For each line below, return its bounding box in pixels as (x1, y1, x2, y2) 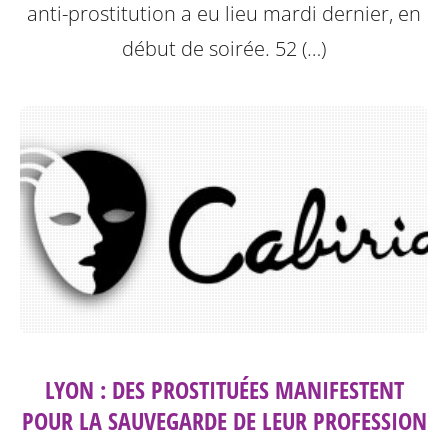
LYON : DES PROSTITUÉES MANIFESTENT (44, 373, 404, 407)
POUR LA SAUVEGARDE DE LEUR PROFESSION (21, 404, 427, 438)
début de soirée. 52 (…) (122, 34, 326, 62)
